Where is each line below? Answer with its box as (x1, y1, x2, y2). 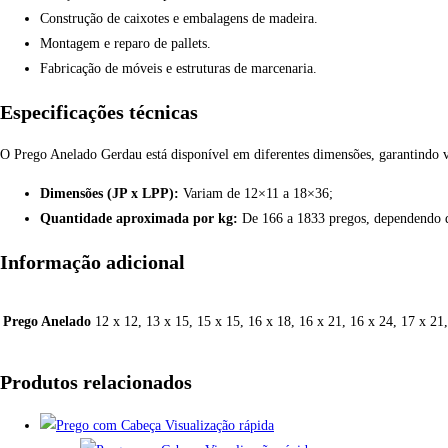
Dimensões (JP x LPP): (40, 186, 183, 202)
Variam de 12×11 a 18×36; (183, 186, 333, 202)
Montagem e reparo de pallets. (40, 36, 211, 52)
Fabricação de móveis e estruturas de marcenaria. (40, 61, 317, 77)
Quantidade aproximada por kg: (40, 211, 242, 227)
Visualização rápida (161, 417, 274, 433)
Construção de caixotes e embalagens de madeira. (40, 11, 318, 27)
